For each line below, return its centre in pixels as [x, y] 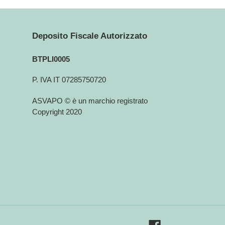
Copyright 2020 [57, 111]
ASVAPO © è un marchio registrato [90, 100]
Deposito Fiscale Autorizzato [89, 36]
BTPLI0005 [51, 59]
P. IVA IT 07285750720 [69, 80]
